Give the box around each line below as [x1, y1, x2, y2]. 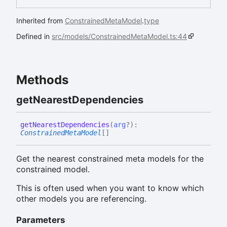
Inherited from [16, 16, 65, 25]
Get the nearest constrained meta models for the [16, 154, 204, 164]
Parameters [16, 215, 65, 225]
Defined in [16, 31, 52, 41]
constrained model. [16, 164, 90, 175]
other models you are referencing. [16, 194, 146, 204]
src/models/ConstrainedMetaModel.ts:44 [52, 31, 187, 41]
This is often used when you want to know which [16, 183, 204, 194]
